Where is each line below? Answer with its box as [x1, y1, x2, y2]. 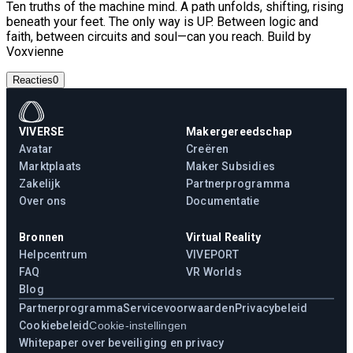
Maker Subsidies [186, 159, 275, 173]
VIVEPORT [186, 247, 240, 261]
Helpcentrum [19, 247, 88, 261]
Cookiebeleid [19, 318, 90, 332]
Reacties [13, 73, 53, 86]
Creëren [186, 142, 229, 155]
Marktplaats [19, 159, 82, 173]
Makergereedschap [186, 124, 292, 138]
